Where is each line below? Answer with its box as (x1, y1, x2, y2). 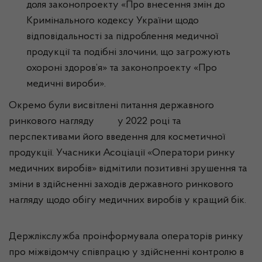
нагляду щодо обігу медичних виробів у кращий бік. (9, 195, 246, 206)
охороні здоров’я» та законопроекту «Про (26, 63, 217, 74)
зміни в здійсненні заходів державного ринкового (9, 180, 233, 190)
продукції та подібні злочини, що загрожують (26, 47, 230, 58)
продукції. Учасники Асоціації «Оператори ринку (9, 148, 235, 158)
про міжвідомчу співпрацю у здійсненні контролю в (9, 247, 244, 258)
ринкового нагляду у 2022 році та (9, 116, 181, 127)
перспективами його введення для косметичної (9, 132, 225, 143)
